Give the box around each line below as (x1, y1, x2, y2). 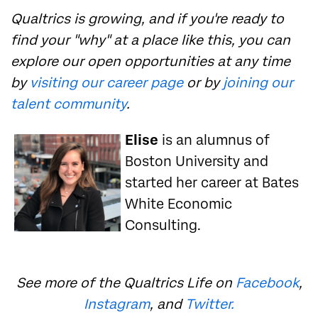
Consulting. (125, 217, 201, 234)
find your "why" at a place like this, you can (11, 32, 290, 49)
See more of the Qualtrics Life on (16, 275, 236, 292)
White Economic (125, 196, 232, 213)
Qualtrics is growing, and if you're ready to (11, 11, 284, 28)
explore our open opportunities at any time (11, 53, 290, 70)
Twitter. (185, 296, 234, 313)
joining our (223, 75, 293, 92)
